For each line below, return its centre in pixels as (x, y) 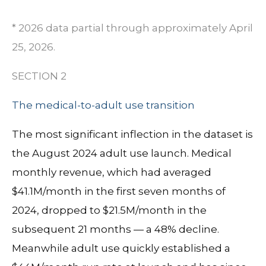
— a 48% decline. (175, 229)
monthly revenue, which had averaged (112, 172)
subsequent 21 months (72, 229)
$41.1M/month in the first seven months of (119, 191)
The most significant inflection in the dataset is (132, 134)
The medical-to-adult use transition (103, 105)
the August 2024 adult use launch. (102, 153)
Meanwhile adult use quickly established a (121, 248)
